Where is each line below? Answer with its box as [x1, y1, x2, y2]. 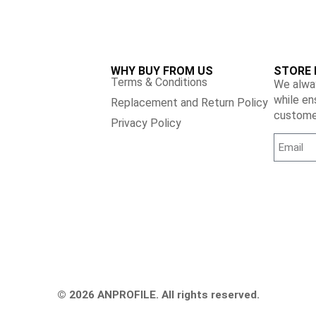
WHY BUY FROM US [110, 64, 213, 78]
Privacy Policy [110, 116, 181, 130]
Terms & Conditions [110, 75, 207, 89]
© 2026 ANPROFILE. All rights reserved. [56, 288, 260, 301]
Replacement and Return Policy [110, 96, 268, 109]
